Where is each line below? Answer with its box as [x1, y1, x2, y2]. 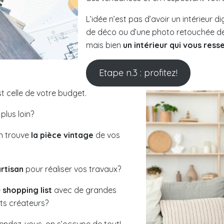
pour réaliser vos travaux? [25, 164, 121, 174]
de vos [93, 130, 120, 140]
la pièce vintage [31, 130, 93, 140]
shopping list [2, 185, 52, 195]
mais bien [86, 40, 123, 50]
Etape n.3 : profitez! [98, 67, 177, 78]
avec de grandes [52, 185, 116, 195]
